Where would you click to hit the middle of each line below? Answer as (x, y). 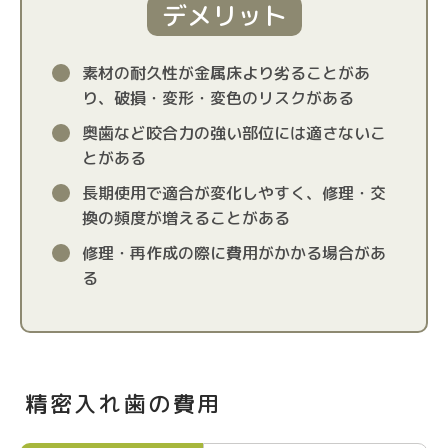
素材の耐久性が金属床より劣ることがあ (226, 73)
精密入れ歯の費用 (124, 403)
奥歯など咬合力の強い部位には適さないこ (234, 133)
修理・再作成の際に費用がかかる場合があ (234, 253)
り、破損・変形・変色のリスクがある (218, 98)
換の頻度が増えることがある (186, 218)
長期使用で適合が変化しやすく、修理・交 (234, 193)
